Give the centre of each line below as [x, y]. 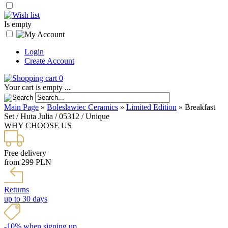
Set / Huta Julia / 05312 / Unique [57, 116]
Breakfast [200, 107]
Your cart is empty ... [37, 87]
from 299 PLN [28, 162]
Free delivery [25, 153]
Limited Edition [151, 107]
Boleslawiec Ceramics [82, 107]
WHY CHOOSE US [38, 125]
